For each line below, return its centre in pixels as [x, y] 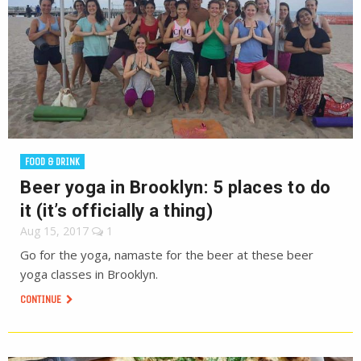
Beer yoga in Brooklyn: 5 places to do [176, 187]
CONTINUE [42, 299]
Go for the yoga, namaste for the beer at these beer [167, 255]
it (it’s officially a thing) [116, 211]
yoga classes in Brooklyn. [89, 274]
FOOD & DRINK [52, 162]
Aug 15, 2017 [54, 231]
